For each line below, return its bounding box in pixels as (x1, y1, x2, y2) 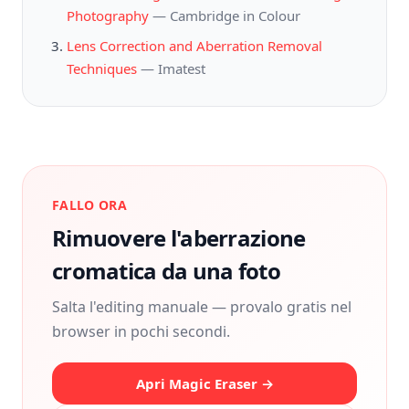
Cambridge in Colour (170, 6, 300, 25)
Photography (67, 6, 149, 25)
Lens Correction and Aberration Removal (67, 37, 322, 55)
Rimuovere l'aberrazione (52, 223, 306, 253)
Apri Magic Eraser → (135, 374, 274, 393)
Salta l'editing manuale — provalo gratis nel (52, 297, 351, 317)
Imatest (158, 59, 205, 78)
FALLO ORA (52, 196, 128, 214)
